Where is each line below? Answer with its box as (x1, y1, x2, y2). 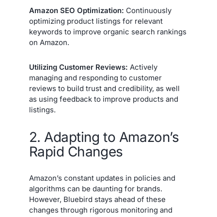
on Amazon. (29, 38, 69, 47)
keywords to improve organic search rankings (29, 27, 186, 37)
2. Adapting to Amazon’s (29, 128, 179, 145)
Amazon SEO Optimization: (29, 6, 124, 15)
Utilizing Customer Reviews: (29, 62, 128, 72)
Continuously (124, 6, 171, 15)
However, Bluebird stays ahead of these (29, 194, 166, 204)
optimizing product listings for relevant (29, 16, 163, 26)
